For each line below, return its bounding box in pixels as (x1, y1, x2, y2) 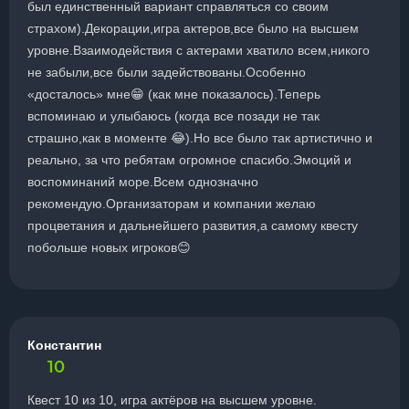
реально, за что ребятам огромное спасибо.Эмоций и (27, 152, 351, 167)
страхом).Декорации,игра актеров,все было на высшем (27, 21, 359, 36)
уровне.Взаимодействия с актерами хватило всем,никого (27, 43, 370, 58)
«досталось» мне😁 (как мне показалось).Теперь (27, 87, 320, 101)
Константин (27, 338, 101, 352)
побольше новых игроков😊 (27, 240, 191, 255)
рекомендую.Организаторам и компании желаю (27, 196, 316, 211)
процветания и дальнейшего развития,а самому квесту (27, 218, 358, 233)
